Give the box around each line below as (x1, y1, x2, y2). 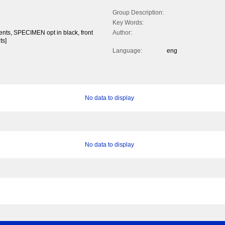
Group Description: (113, 9, 164, 17)
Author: (113, 29, 132, 37)
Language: (113, 47, 142, 55)
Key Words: (113, 19, 144, 27)
